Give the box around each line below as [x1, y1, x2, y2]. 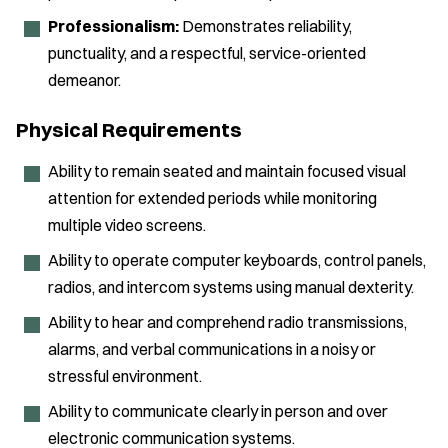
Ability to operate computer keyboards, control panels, [48, 250, 426, 271]
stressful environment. [48, 366, 202, 387]
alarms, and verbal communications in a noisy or [48, 339, 376, 360]
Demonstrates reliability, [179, 15, 352, 36]
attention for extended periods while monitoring [48, 188, 377, 209]
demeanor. [48, 69, 121, 90]
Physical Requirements [16, 116, 246, 142]
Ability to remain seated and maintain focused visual [48, 161, 406, 182]
